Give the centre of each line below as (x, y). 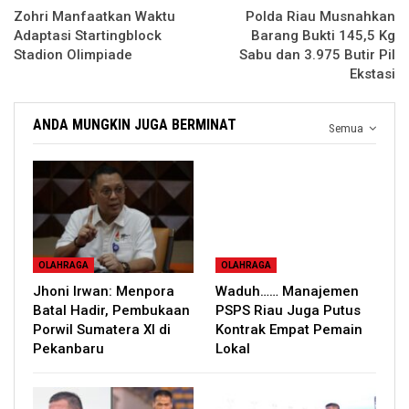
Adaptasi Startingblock (88, 36)
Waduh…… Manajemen (287, 292)
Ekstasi (372, 74)
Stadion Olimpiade (73, 55)
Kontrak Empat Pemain (289, 330)
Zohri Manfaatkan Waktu (94, 17)
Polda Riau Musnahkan (320, 17)
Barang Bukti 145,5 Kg (323, 36)
